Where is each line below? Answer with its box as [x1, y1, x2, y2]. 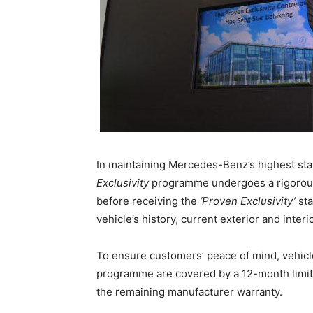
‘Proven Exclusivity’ [200, 194, 296, 208]
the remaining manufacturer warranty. [96, 285, 282, 299]
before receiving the [96, 194, 200, 208]
